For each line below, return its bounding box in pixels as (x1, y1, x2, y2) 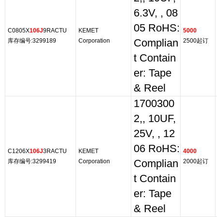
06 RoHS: (134, 143, 180, 155)
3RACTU (43, 148, 67, 155)
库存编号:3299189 (8, 37, 56, 44)
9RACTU (43, 27, 67, 34)
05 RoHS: (134, 22, 180, 34)
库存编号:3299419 (8, 158, 56, 165)
